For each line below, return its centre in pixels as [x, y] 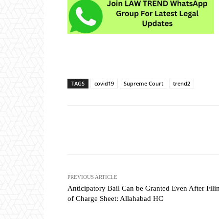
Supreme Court [143, 83]
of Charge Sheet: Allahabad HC [115, 198]
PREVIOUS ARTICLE [92, 177]
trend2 [182, 83]
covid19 [104, 83]
